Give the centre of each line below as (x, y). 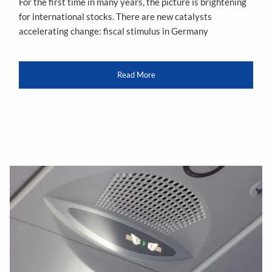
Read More (136, 74)
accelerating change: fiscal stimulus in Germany (114, 31)
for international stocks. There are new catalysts (116, 17)
